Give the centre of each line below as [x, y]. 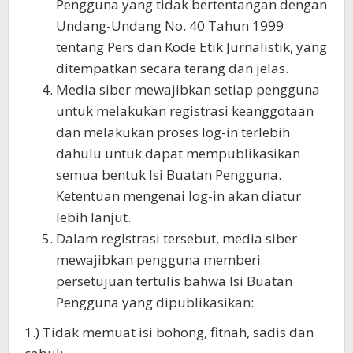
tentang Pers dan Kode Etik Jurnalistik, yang [191, 46]
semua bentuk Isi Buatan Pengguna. [169, 174]
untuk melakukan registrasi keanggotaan [185, 110]
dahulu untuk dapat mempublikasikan [178, 153]
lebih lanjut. [93, 217]
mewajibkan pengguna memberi [158, 259]
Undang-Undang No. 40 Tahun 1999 [170, 25]
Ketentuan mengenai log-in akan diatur [178, 195]
